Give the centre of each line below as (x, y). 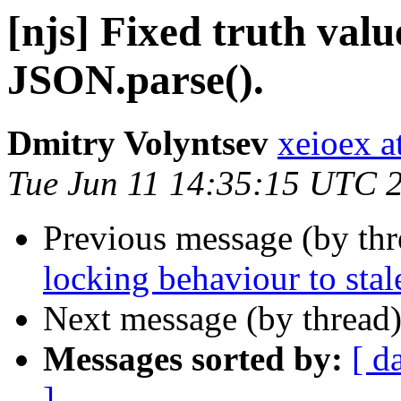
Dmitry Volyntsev (138, 143)
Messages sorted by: (193, 359)
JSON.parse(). (136, 80)
